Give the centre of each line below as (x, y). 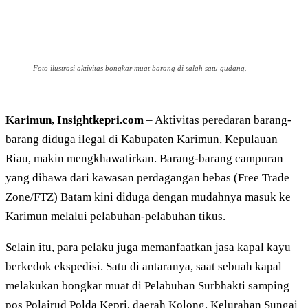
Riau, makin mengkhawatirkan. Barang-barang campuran (144, 159)
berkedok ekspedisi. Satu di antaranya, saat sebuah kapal (144, 267)
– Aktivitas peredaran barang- (218, 120)
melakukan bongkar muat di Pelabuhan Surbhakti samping (147, 286)
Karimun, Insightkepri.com (75, 120)
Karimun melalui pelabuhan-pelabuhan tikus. (115, 217)
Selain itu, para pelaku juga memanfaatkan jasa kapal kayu (148, 247)
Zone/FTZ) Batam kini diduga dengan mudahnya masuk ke (148, 197)
